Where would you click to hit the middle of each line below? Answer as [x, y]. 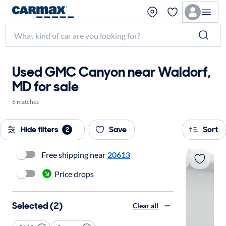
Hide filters [39, 129]
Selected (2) [37, 206]
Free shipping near [73, 154]
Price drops [74, 174]
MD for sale [45, 87]
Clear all [145, 206]
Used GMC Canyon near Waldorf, [111, 72]
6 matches [25, 102]
